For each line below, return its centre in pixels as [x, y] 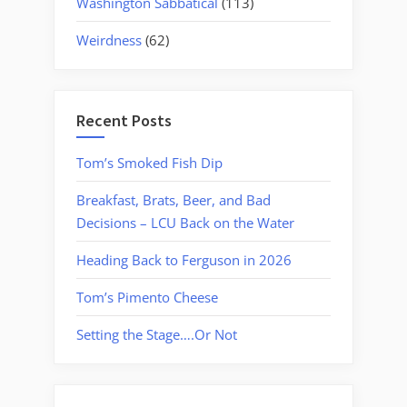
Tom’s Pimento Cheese [147, 297]
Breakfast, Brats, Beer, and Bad [174, 199]
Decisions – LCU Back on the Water [185, 222]
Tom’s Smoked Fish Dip [149, 162]
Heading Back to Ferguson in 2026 [184, 259]
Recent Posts [124, 121]
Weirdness [109, 40]
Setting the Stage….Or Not [157, 334]
